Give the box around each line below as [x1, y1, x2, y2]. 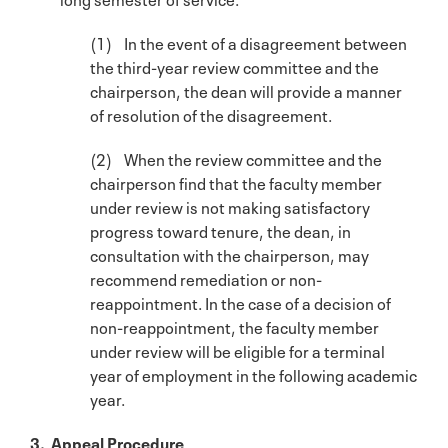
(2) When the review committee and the [90, 145, 382, 170]
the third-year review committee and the [90, 53, 379, 78]
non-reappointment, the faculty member [90, 313, 379, 338]
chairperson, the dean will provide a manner [90, 77, 402, 102]
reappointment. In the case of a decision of [90, 289, 391, 314]
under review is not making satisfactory [90, 193, 370, 218]
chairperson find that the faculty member [90, 169, 382, 194]
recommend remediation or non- [90, 265, 322, 290]
